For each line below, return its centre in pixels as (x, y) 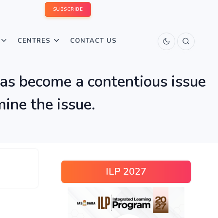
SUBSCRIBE (68, 9)
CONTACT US (93, 41)
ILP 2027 (126, 172)
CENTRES (34, 41)
